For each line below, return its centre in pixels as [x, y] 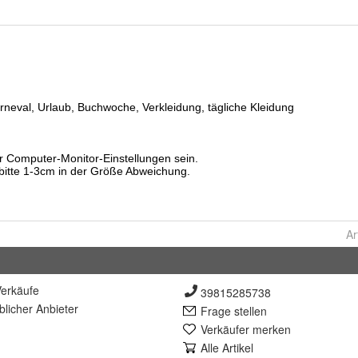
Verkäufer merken [246, 329]
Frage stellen [234, 311]
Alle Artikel [227, 348]
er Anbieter [50, 308]
